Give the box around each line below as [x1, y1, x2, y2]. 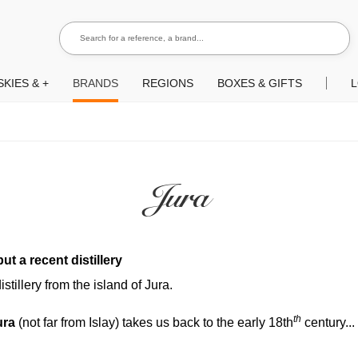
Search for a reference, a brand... [58, 22, 201, 36]
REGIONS [142, 77, 194, 89]
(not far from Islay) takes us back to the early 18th [15, 316, 294, 330]
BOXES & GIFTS [217, 77, 303, 89]
